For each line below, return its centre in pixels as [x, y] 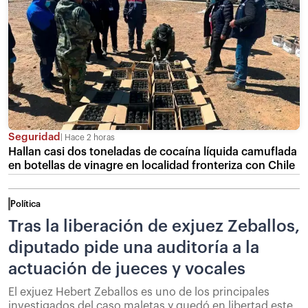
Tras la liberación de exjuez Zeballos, [154, 227]
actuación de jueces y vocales [127, 269]
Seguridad [34, 137]
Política [25, 204]
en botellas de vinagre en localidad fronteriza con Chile [152, 166]
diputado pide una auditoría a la [134, 248]
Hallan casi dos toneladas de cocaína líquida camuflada [153, 152]
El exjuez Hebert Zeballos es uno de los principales [139, 293]
